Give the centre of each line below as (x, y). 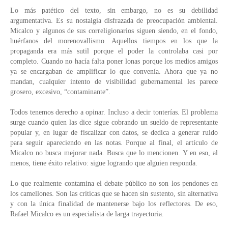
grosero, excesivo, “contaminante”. (60, 92)
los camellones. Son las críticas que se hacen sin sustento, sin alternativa (114, 193)
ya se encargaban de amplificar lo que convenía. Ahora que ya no (114, 71)
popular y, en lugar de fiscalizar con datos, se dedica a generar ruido (114, 132)
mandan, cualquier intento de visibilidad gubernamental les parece (114, 81)
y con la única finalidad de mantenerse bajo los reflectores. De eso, (114, 204)
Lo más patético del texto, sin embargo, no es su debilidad (114, 10)
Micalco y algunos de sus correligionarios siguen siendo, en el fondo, (114, 31)
